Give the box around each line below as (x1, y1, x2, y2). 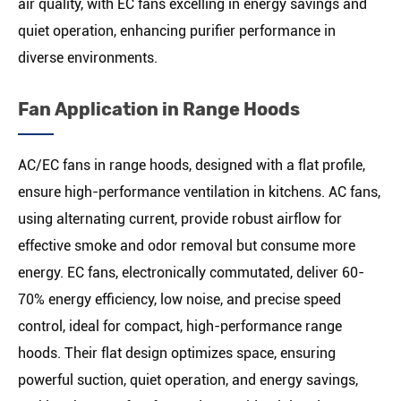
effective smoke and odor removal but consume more (18, 237, 355, 255)
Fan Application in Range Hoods (18, 98, 300, 121)
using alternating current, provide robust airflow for (18, 210, 342, 228)
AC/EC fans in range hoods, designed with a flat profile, (18, 157, 365, 175)
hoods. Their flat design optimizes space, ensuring (18, 345, 336, 363)
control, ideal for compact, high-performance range (18, 318, 342, 336)
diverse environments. (18, 49, 158, 67)
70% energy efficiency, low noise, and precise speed (18, 291, 341, 309)
